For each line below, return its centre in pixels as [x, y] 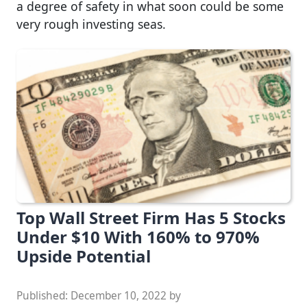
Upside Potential [84, 256]
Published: [44, 296]
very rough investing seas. [91, 24]
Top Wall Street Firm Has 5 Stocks [151, 218]
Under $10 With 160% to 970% [138, 237]
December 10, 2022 [119, 296]
